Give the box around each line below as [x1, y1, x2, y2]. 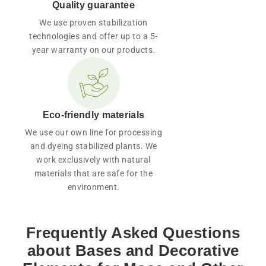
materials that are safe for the [34, 168, 153, 178]
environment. [67, 182, 120, 192]
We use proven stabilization [39, 17, 148, 27]
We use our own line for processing [25, 127, 162, 137]
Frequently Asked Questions [26, 223, 240, 242]
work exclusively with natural [36, 154, 151, 164]
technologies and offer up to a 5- [29, 31, 158, 41]
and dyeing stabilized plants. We [30, 141, 157, 151]
